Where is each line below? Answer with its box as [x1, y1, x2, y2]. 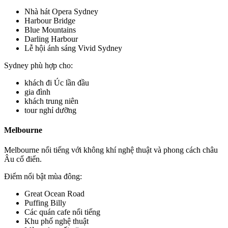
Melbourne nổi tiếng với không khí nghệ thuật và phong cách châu [4, 146, 218, 155]
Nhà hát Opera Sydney [24, 7, 98, 16]
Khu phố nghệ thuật [24, 217, 89, 226]
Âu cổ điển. [4, 155, 42, 164]
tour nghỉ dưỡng [24, 105, 76, 115]
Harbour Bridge [24, 16, 75, 25]
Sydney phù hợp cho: [4, 61, 73, 70]
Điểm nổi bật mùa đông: [4, 172, 82, 181]
